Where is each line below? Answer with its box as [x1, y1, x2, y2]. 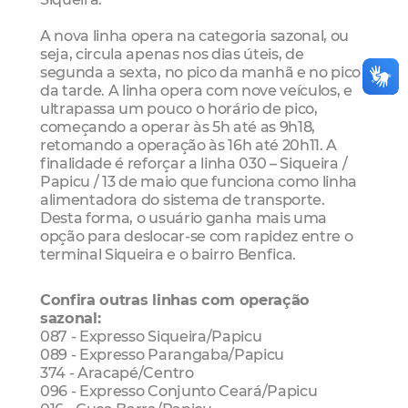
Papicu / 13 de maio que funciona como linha [40, 172, 358, 191]
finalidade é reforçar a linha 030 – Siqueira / [40, 154, 348, 173]
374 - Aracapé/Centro [40, 362, 194, 382]
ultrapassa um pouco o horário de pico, [40, 99, 318, 118]
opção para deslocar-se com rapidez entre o [40, 227, 353, 246]
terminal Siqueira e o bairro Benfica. [40, 245, 297, 264]
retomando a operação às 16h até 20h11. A [40, 136, 338, 155]
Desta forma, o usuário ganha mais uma [40, 209, 328, 228]
